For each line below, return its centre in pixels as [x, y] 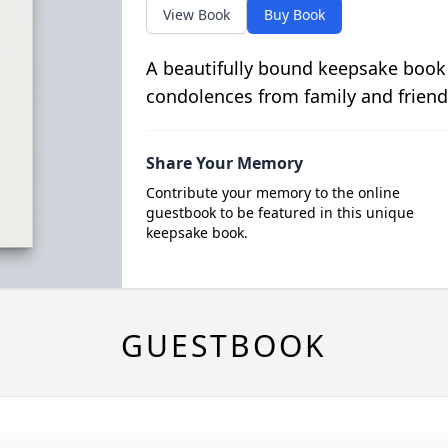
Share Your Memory [224, 163]
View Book [196, 14]
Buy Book [294, 14]
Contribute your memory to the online [272, 192]
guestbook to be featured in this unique [279, 212]
